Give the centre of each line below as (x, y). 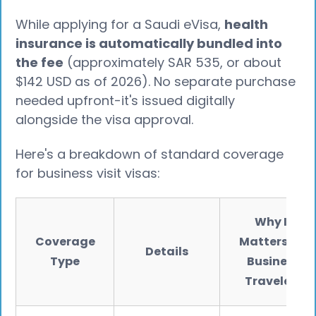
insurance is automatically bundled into (149, 44)
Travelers (274, 281)
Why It (273, 222)
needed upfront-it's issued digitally (126, 101)
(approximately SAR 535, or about (173, 63)
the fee (40, 63)
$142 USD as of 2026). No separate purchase (156, 82)
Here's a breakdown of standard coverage (150, 154)
